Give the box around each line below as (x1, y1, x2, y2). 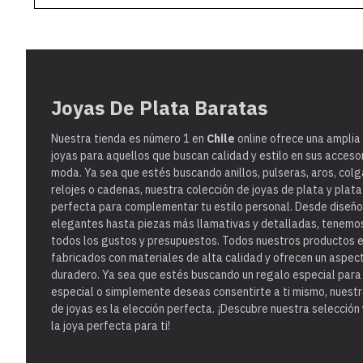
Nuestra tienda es (51, 130, 143, 146)
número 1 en (143, 130, 207, 146)
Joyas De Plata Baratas (51, 94, 267, 121)
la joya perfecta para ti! (51, 318, 170, 333)
